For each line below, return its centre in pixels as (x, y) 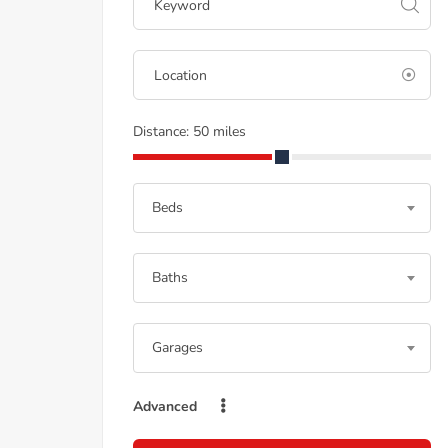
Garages (177, 347)
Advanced (167, 406)
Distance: (163, 131)
